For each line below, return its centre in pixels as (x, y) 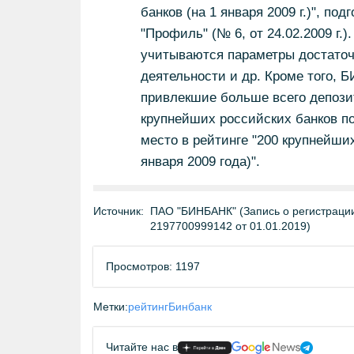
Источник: (119, 211)
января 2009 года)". (200, 162)
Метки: (111, 307)
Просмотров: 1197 (153, 266)
